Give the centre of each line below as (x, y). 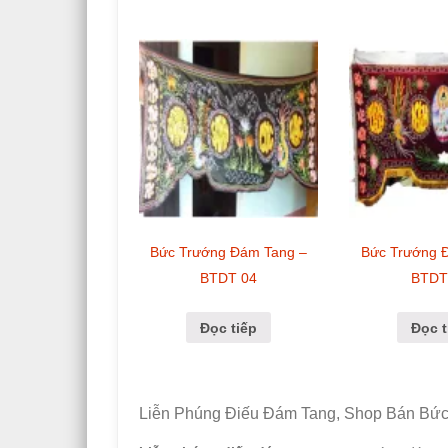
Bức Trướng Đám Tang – (229, 251)
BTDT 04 (229, 277)
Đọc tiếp (229, 327)
